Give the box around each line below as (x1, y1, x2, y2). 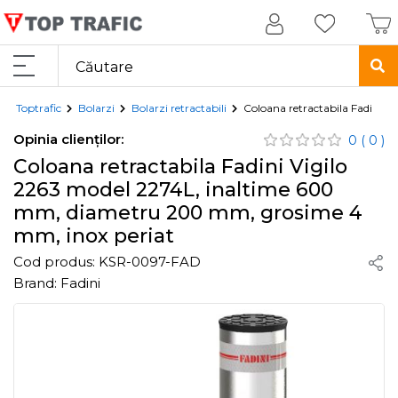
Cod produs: (13, 253, 95, 270)
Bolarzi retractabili (131, 101, 227, 115)
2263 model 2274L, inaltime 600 (13, 178, 333, 202)
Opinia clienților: (13, 131, 123, 147)
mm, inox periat (13, 224, 174, 248)
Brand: (13, 275, 57, 291)
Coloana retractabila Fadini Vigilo (13, 155, 347, 179)
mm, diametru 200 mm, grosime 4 (13, 201, 362, 225)
